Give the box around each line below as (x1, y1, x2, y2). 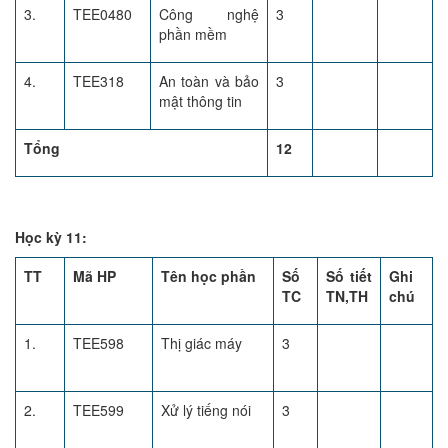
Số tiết (326, 266, 372, 286)
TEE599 (73, 400, 124, 420)
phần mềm (159, 24, 227, 44)
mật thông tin (159, 91, 242, 111)
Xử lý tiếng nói (161, 400, 251, 420)
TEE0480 (73, 4, 132, 24)
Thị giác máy (161, 333, 242, 353)
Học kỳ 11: (15, 227, 87, 247)
